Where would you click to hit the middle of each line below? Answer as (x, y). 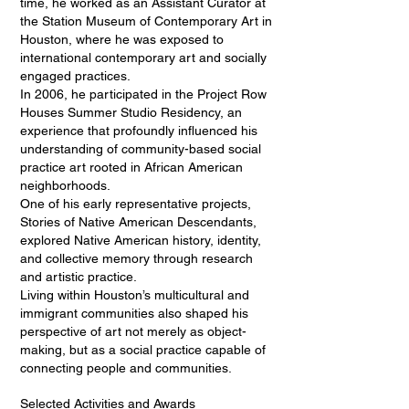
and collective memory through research (136, 258)
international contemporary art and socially (143, 58)
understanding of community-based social (141, 149)
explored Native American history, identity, (141, 240)
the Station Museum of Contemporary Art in (146, 21)
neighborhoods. (65, 185)
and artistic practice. (79, 277)
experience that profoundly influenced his (139, 131)
